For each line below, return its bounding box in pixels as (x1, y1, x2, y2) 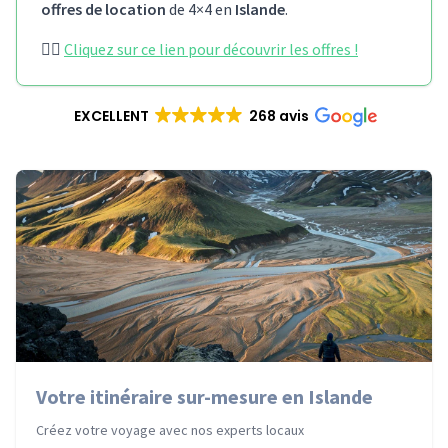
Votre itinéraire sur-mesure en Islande (36, 384, 373, 409)
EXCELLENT (73, 106, 149, 126)
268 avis (249, 106, 310, 126)
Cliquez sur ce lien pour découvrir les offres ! (64, 39, 358, 59)
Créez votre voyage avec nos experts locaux (36, 421, 304, 439)
